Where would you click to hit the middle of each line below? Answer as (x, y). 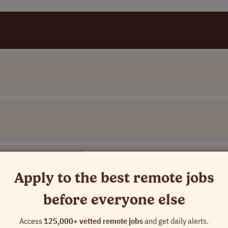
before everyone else (114, 199)
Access (32, 221)
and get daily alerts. (176, 221)
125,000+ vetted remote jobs (93, 221)
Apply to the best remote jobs (114, 177)
